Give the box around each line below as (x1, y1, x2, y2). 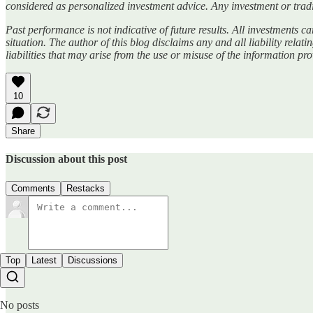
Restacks (66, 182, 105, 194)
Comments (11, 182, 55, 194)
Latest (31, 254, 57, 265)
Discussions (68, 254, 117, 265)
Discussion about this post (6, 153, 127, 166)
